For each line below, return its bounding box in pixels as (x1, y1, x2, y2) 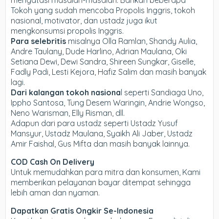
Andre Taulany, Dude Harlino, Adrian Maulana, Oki (11, 46, 187, 56)
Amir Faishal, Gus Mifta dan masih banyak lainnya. (11, 138, 190, 149)
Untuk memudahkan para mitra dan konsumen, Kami (11, 167, 201, 177)
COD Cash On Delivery (11, 156, 95, 167)
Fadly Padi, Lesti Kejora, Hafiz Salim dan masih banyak (11, 66, 207, 77)
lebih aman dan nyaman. (11, 187, 100, 197)
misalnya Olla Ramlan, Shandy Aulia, (66, 36, 197, 46)
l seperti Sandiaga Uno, (121, 87, 204, 97)
